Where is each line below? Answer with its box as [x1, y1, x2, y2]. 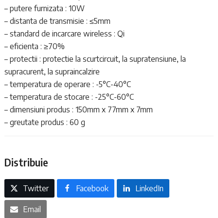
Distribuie [4, 155, 48, 169]
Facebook [75, 183, 109, 193]
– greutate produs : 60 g [4, 117, 85, 127]
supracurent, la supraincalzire [4, 66, 100, 76]
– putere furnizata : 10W [4, 3, 85, 13]
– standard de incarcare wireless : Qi [4, 28, 125, 38]
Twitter [23, 183, 49, 193]
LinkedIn [135, 183, 163, 193]
